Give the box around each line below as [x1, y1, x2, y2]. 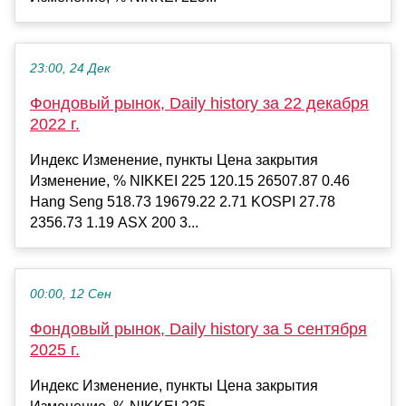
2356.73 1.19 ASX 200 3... [30, 215, 198, 231]
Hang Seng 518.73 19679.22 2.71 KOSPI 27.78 [30, 194, 335, 210]
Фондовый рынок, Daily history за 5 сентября [30, 320, 367, 339]
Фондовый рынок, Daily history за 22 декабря [30, 94, 369, 113]
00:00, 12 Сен [30, 287, 111, 302]
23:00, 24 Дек [30, 62, 111, 76]
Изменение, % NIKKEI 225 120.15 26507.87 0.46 [30, 173, 350, 189]
